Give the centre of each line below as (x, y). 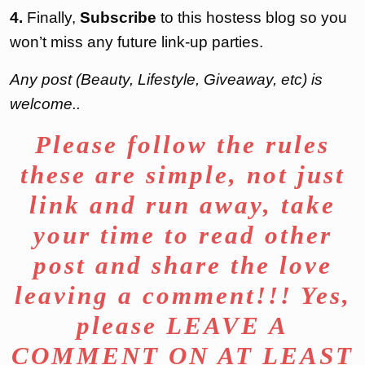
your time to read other (182, 235)
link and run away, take (182, 205)
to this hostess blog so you (252, 18)
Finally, (51, 18)
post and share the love (182, 265)
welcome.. (45, 104)
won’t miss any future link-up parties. (136, 42)
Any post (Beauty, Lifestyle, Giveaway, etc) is (166, 79)
